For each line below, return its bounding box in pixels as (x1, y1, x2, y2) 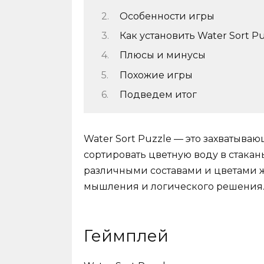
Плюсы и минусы (119, 49, 206, 61)
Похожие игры (119, 69, 193, 81)
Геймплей (84, 226, 169, 246)
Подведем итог (119, 89, 197, 101)
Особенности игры (119, 10, 214, 22)
